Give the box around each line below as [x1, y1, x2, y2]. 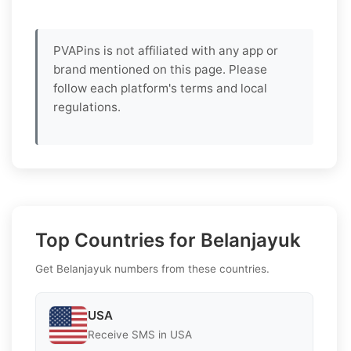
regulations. [53, 99, 121, 114]
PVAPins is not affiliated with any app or [53, 42, 278, 58]
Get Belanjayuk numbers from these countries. [35, 262, 270, 275]
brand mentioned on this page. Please [53, 61, 267, 77]
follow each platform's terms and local [53, 80, 267, 96]
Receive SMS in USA [88, 328, 192, 342]
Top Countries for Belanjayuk [35, 228, 301, 251]
